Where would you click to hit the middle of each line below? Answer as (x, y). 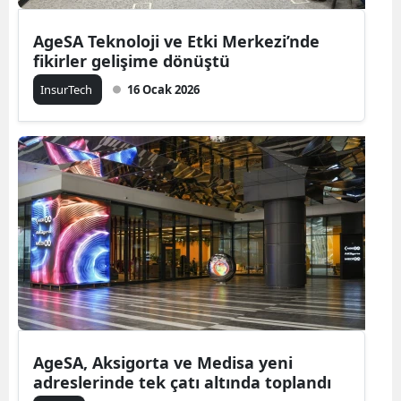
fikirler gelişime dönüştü (132, 60)
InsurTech (68, 89)
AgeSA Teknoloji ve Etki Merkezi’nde (176, 41)
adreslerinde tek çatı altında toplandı (182, 382)
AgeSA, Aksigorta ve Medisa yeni (163, 362)
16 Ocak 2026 (163, 89)
